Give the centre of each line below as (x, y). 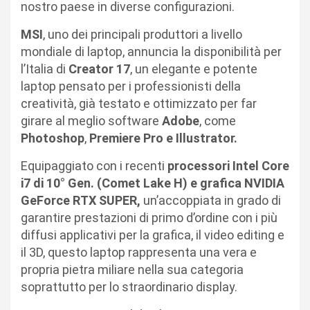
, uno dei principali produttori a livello (143, 34)
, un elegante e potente (194, 69)
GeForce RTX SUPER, (81, 200)
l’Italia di (45, 69)
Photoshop (53, 138)
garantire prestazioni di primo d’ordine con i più (149, 217)
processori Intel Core (228, 165)
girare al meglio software (91, 120)
